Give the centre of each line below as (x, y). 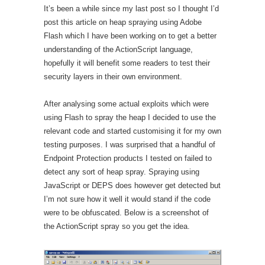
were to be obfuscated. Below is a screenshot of (126, 213)
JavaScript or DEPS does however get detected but (132, 185)
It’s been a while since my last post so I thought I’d (131, 9)
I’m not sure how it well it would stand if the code (127, 199)
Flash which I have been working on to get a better (130, 36)
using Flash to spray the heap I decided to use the (130, 117)
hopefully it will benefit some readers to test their (127, 63)
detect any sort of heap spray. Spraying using (122, 172)
